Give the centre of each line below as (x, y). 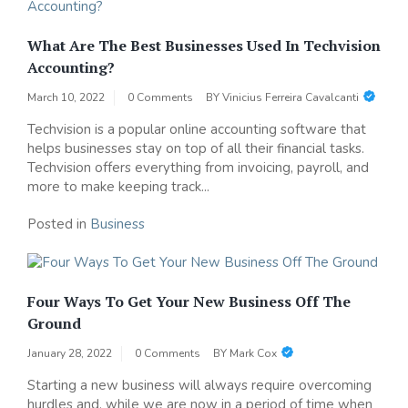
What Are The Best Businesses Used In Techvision (204, 46)
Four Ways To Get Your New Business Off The (189, 302)
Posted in (59, 224)
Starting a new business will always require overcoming (199, 386)
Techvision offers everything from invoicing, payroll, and (198, 168)
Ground (54, 324)
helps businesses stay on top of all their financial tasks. (196, 149)
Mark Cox (253, 354)
